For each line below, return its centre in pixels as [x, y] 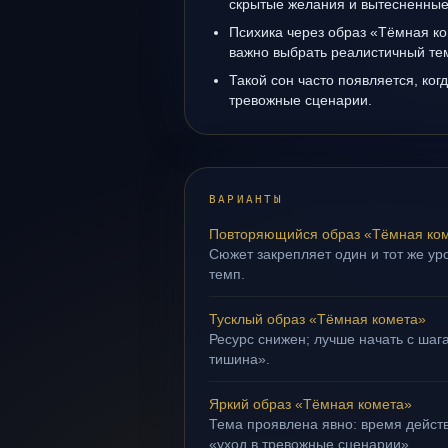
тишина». [239, 359]
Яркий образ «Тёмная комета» [310, 404]
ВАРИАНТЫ [246, 199]
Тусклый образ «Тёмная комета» [317, 319]
